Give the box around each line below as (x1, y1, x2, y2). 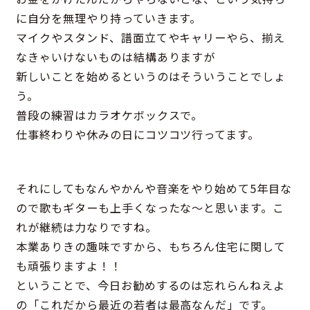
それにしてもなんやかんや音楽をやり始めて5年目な (15, 180, 293, 197)
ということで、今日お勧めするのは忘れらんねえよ (15, 277, 286, 294)
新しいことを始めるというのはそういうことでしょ (15, 68, 286, 85)
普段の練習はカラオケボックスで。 (15, 107, 203, 124)
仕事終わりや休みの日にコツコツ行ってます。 (15, 126, 260, 143)
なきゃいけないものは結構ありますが (15, 48, 216, 66)
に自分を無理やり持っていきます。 (15, 10, 202, 27)
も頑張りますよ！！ (15, 257, 122, 275)
